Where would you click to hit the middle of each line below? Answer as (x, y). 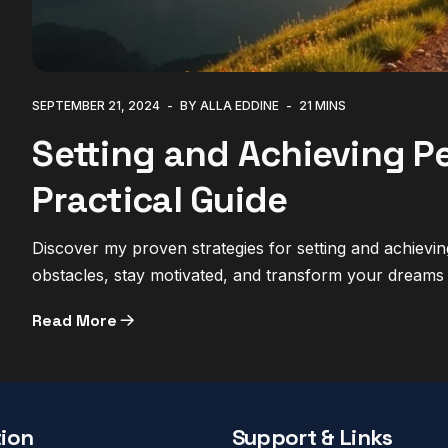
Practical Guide (160, 200)
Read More (75, 321)
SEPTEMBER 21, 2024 (96, 106)
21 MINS (323, 106)
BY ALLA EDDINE (230, 106)
